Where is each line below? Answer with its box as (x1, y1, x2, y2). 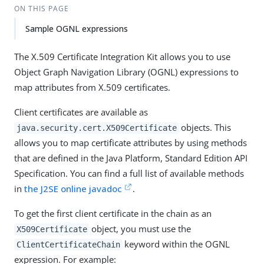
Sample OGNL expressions (25, 23, 128, 34)
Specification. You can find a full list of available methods (14, 167, 244, 179)
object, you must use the (89, 223, 192, 235)
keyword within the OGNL (122, 238, 230, 250)
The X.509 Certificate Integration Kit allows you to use (14, 51, 230, 62)
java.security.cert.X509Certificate (16, 123, 177, 133)
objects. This (179, 121, 232, 133)
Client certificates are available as (14, 106, 148, 118)
